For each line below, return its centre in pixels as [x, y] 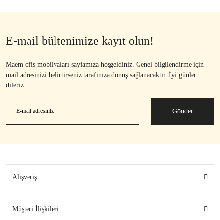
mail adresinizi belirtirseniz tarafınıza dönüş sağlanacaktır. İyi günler [101, 75]
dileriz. [16, 85]
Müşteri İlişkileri [36, 209]
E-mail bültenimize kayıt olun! [80, 41]
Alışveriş [25, 177]
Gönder [183, 111]
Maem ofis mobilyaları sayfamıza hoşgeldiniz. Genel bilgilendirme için [105, 65]
